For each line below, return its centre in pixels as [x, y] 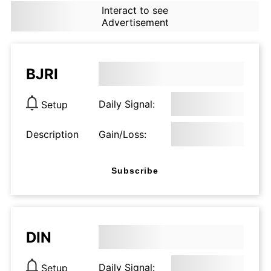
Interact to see [135, 10]
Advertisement [135, 22]
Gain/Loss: [122, 134]
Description [52, 134]
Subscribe [135, 170]
